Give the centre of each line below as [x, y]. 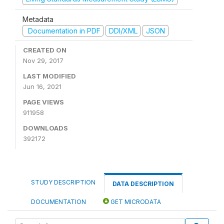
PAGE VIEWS [43, 102]
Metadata [38, 19]
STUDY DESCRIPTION [63, 182]
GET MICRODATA [135, 202]
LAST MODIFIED [49, 76]
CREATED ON [45, 50]
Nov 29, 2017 [43, 60]
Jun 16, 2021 [42, 86]
